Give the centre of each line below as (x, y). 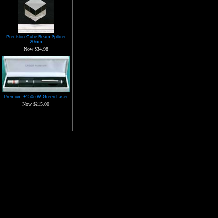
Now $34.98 (36, 49)
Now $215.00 (36, 104)
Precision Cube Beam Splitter (36, 37)
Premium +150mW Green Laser (36, 97)
